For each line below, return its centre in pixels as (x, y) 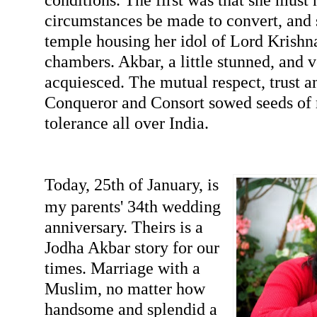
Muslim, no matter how (125, 288)
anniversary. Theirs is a (123, 226)
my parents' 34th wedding (132, 206)
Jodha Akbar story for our (132, 247)
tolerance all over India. (126, 122)
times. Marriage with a (122, 267)
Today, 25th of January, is (131, 184)
